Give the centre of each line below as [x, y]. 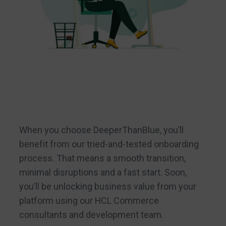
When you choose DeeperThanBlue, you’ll [101, 130]
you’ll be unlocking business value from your [107, 186]
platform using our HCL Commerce [89, 200]
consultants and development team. [91, 214]
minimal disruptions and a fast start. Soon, [103, 172]
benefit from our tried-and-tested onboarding [109, 144]
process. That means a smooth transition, [102, 158]
